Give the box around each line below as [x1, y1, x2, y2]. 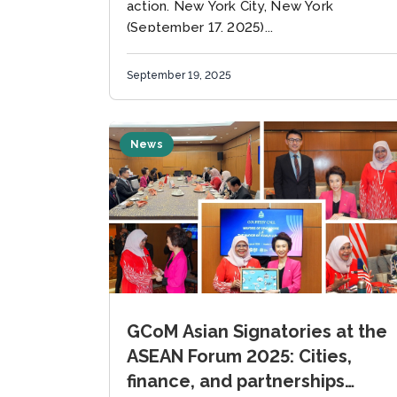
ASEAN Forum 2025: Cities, [127, 346, 352, 367]
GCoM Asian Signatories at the [127, 321, 387, 342]
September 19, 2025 [127, 69, 232, 82]
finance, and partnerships [127, 370, 345, 392]
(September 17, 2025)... [127, 19, 274, 36]
